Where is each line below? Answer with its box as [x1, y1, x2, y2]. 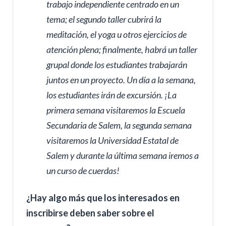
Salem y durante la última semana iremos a [46, 150, 199, 161]
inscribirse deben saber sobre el [26, 207, 154, 218]
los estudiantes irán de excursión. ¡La [46, 89, 177, 101]
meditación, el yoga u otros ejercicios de [46, 29, 187, 40]
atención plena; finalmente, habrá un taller [46, 44, 197, 55]
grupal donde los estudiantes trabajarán [46, 59, 187, 71]
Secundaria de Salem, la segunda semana [46, 120, 192, 131]
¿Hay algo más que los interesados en [26, 192, 180, 203]
